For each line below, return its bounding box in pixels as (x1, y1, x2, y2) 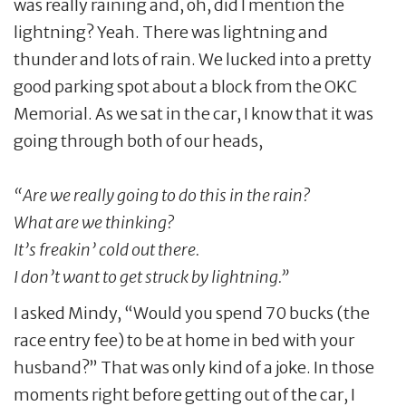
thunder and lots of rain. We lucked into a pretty (14, 48, 372, 70)
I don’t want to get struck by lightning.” (14, 266, 289, 287)
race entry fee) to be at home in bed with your (14, 329, 354, 351)
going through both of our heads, (14, 130, 263, 151)
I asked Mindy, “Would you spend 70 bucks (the (14, 302, 370, 324)
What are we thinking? (14, 211, 174, 233)
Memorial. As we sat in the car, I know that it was (14, 102, 373, 124)
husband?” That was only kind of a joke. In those (14, 356, 374, 378)
